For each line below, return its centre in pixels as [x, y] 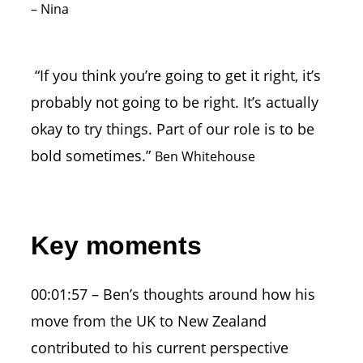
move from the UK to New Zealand [148, 320]
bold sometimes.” [90, 155]
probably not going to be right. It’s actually [174, 102]
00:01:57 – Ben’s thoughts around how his [173, 294]
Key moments [116, 245]
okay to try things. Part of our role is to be [172, 128]
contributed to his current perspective [159, 347]
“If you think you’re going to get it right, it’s [177, 75]
